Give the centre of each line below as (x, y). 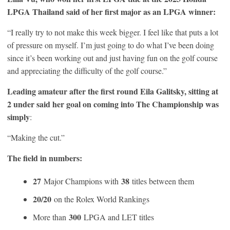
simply (18, 117)
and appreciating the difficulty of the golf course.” (87, 70)
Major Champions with (81, 181)
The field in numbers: (45, 158)
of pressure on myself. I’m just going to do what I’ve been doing (111, 45)
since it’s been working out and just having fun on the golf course (112, 57)
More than (51, 217)
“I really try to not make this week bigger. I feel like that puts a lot (113, 32)
